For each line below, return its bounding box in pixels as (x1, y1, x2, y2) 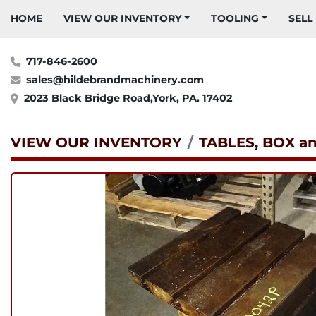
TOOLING (217, 12, 259, 25)
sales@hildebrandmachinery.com (26, 73, 204, 86)
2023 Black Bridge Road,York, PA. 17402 (24, 92, 232, 104)
